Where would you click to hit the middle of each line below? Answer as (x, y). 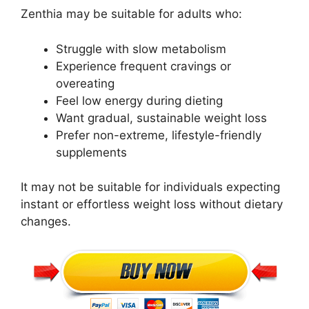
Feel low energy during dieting (139, 100)
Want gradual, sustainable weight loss (161, 118)
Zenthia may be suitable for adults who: (131, 14)
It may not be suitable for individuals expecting (150, 187)
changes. (46, 222)
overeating (85, 83)
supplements (91, 152)
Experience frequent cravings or (143, 66)
